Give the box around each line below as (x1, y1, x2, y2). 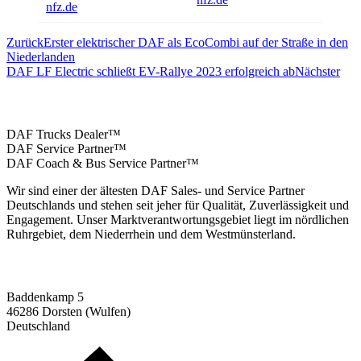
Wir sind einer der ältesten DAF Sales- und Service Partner (6, 183, 305, 197)
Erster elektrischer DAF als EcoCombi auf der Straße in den (44, 35, 348, 50)
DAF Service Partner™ (6, 141, 127, 156)
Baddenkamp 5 (6, 290, 84, 305)
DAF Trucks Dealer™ (6, 127, 121, 141)
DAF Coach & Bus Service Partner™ (6, 156, 199, 170)
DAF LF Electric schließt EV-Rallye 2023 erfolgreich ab (6, 64, 295, 79)
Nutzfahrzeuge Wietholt (6, 94, 163, 112)
